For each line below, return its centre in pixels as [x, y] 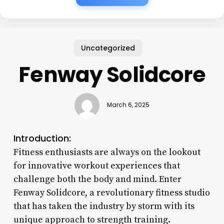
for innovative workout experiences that [96, 165]
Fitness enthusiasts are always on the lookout [107, 152]
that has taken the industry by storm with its [104, 206]
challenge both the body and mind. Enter [97, 179]
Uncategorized [108, 48]
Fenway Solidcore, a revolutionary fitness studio [111, 192]
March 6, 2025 [128, 105]
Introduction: [42, 138]
